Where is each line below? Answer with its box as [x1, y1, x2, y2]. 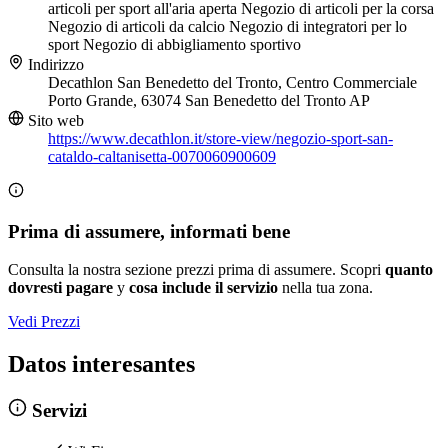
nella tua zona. [278, 279, 373, 297]
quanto [385, 261, 433, 279]
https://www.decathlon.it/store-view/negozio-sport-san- [48, 130, 393, 148]
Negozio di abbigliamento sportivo [83, 36, 301, 54]
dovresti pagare [8, 279, 113, 297]
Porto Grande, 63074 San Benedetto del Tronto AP [48, 92, 370, 110]
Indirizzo [24, 56, 84, 74]
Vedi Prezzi [8, 313, 80, 331]
